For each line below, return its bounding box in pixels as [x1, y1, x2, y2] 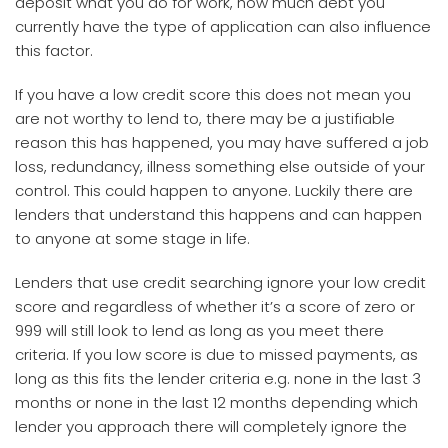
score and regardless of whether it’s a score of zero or [15, 295, 415, 317]
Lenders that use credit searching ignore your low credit [15, 271, 426, 293]
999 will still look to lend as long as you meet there [15, 319, 384, 341]
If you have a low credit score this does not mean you [15, 83, 411, 105]
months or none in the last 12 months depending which [15, 391, 418, 413]
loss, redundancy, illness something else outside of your [15, 155, 425, 177]
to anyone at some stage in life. [15, 227, 250, 249]
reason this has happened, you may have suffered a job [15, 131, 429, 153]
